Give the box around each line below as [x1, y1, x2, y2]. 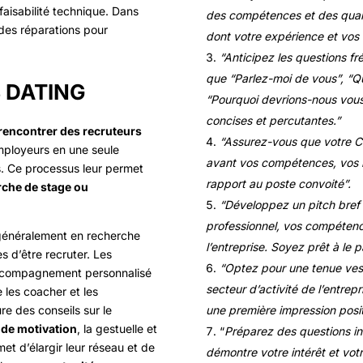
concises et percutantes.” [205, 113, 340, 128]
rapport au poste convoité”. [205, 177, 351, 191]
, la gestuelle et [77, 321, 158, 335]
